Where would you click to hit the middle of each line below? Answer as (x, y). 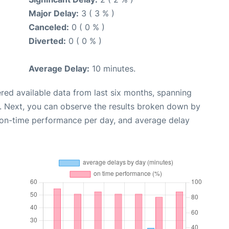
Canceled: (49, 27)
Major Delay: (54, 13)
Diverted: (47, 41)
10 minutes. (112, 68)
